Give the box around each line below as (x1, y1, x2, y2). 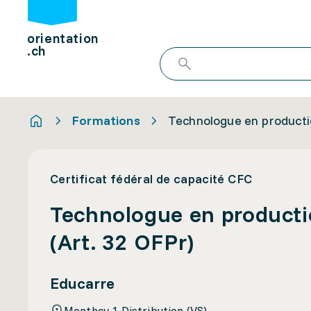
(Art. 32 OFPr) (50, 228, 194, 255)
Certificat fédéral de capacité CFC (50, 171, 253, 187)
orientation (27, 30, 99, 47)
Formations (72, 112, 140, 128)
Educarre (50, 274, 115, 293)
